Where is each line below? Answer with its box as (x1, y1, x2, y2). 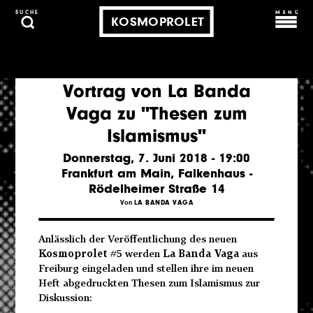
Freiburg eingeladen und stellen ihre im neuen (38, 261, 254, 274)
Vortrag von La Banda (62, 80, 251, 103)
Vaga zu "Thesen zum (66, 103, 247, 125)
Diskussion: (38, 291, 92, 303)
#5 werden (107, 247, 163, 259)
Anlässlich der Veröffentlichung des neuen (38, 232, 237, 245)
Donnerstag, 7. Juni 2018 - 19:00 (63, 150, 250, 166)
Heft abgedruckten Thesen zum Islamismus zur (38, 276, 260, 289)
